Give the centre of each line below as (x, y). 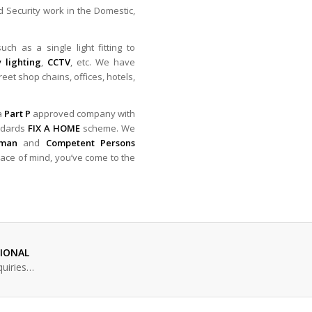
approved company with (83, 114)
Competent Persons (90, 143)
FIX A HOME (54, 128)
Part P (17, 114)
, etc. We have (103, 62)
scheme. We (108, 128)
